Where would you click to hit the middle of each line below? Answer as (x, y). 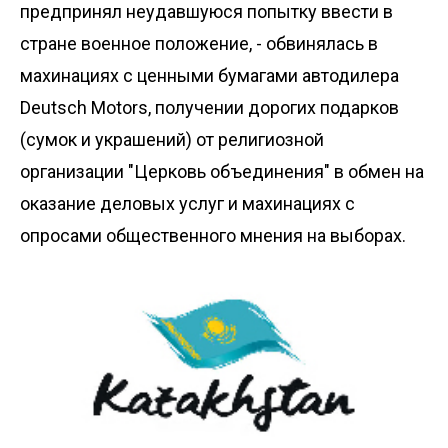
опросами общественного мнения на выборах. (213, 235)
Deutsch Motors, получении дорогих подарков (209, 107)
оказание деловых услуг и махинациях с (187, 203)
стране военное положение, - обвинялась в (199, 43)
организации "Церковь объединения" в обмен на (222, 171)
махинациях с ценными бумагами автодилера (209, 75)
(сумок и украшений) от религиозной (172, 139)
